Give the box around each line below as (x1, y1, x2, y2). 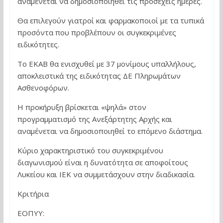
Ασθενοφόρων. (17, 83, 69, 93)
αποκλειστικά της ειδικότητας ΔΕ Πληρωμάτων (17, 71, 181, 81)
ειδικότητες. (17, 39, 59, 49)
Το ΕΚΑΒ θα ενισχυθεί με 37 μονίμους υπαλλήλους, (17, 59, 196, 69)
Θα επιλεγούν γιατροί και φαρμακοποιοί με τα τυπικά (17, 15, 204, 25)
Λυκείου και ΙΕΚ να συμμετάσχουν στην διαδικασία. (17, 169, 195, 179)
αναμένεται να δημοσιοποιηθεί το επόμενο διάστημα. (17, 126, 203, 136)
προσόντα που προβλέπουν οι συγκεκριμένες (17, 27, 176, 37)
